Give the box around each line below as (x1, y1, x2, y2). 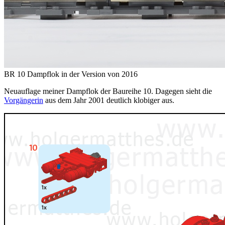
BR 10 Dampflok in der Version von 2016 (4, 69, 138, 78)
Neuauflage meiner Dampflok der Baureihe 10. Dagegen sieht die (4, 86, 212, 95)
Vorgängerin (4, 95, 43, 104)
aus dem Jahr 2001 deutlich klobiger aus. (43, 95, 174, 104)
